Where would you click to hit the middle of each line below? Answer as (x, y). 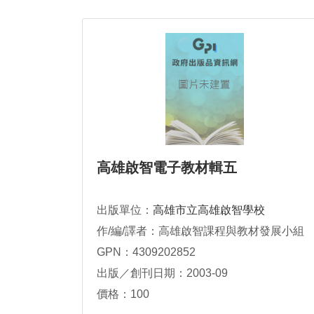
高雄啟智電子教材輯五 (167, 168)
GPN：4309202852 (146, 252)
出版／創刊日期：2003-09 (162, 273)
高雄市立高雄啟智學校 (209, 210)
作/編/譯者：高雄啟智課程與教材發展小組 (200, 231)
